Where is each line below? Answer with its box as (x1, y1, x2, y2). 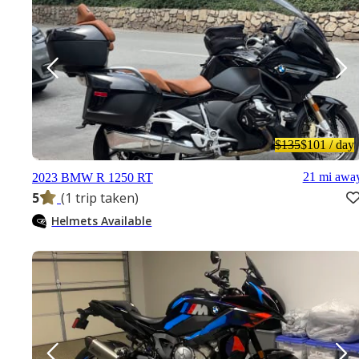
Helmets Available (51, 212, 152, 228)
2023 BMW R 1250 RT (32, 170, 153, 184)
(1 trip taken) (61, 189, 139, 208)
